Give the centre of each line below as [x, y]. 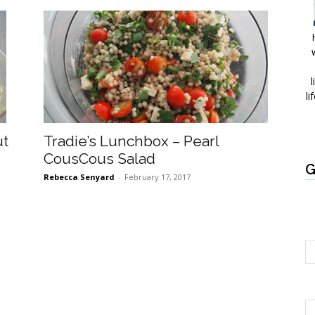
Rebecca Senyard [79, 177]
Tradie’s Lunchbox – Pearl [131, 141]
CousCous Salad [99, 159]
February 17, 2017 [157, 177]
